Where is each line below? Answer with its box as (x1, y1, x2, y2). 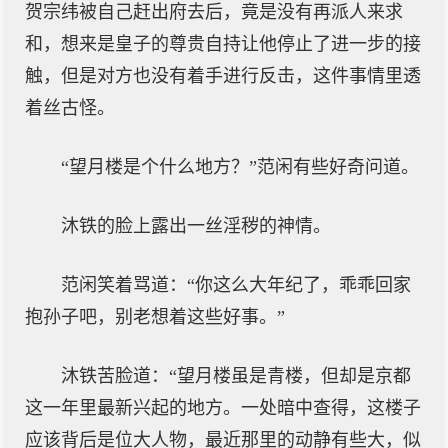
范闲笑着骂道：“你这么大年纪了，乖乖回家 (61, 275, 411, 295)
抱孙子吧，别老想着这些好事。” (25, 307, 285, 327)
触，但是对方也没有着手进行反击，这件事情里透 (25, 66, 421, 86)
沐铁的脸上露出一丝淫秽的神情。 (61, 216, 331, 236)
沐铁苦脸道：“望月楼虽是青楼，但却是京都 (61, 366, 411, 386)
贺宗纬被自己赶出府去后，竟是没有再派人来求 (25, 2, 403, 22)
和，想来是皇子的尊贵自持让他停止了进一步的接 (25, 34, 421, 54)
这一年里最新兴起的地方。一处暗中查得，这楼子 (25, 398, 421, 418)
